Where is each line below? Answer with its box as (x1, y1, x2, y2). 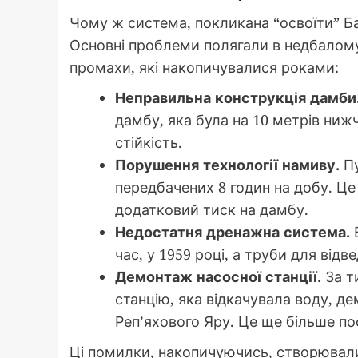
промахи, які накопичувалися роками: (70, 57, 339, 77)
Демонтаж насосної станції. (115, 266, 321, 286)
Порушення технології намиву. (115, 154, 340, 174)
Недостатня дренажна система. (115, 221, 350, 241)
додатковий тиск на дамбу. (115, 199, 308, 219)
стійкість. (115, 132, 182, 152)
